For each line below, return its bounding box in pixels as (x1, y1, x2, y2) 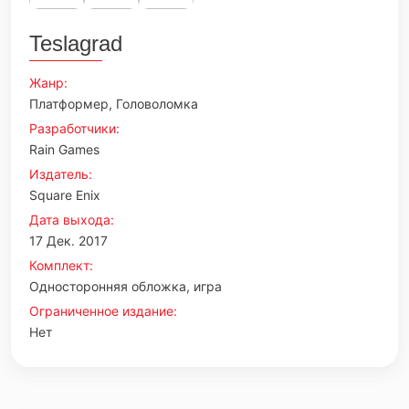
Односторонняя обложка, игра (29, 278, 222, 294)
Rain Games (29, 142, 100, 157)
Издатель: (29, 166, 92, 182)
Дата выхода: (29, 212, 114, 227)
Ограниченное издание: (29, 303, 177, 319)
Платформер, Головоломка (29, 96, 198, 111)
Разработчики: (29, 121, 120, 136)
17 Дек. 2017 (29, 233, 108, 248)
